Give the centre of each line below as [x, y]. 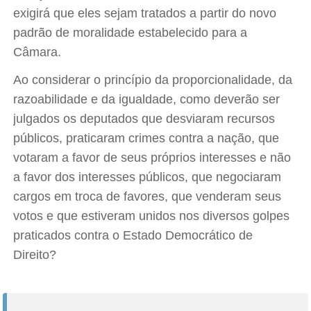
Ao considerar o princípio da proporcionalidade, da [153, 80]
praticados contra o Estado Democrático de [133, 235]
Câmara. [37, 52]
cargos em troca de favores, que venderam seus [148, 196]
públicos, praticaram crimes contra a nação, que [146, 138]
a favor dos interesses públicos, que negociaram [148, 177]
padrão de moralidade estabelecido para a [131, 33]
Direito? [35, 255]
